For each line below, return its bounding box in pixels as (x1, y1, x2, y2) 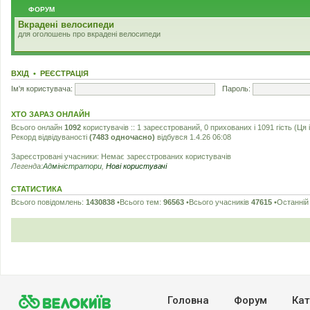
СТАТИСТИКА (11, 184, 62, 193)
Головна (167, 293, 209, 307)
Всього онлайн (11, 122, 64, 131)
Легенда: (11, 161, 43, 170)
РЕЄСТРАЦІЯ (40, 69, 89, 77)
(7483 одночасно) (89, 132, 155, 141)
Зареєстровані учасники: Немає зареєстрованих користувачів (11, 152, 231, 161)
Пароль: (221, 84, 250, 93)
